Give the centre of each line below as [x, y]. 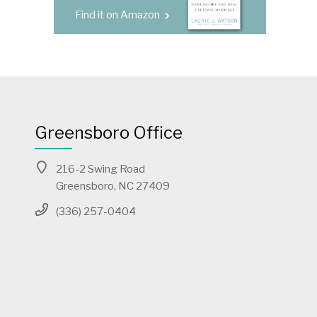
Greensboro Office [108, 133]
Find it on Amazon [119, 15]
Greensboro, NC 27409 [113, 186]
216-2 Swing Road [100, 169]
